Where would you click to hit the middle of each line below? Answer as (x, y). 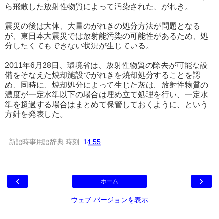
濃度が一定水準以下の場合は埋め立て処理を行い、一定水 (107, 94)
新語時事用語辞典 (36, 142)
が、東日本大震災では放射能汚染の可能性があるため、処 (107, 36)
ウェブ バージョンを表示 (109, 200)
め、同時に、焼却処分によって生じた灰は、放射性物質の (107, 85)
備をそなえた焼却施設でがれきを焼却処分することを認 (103, 75)
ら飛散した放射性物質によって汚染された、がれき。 (99, 6)
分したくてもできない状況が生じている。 (79, 45)
